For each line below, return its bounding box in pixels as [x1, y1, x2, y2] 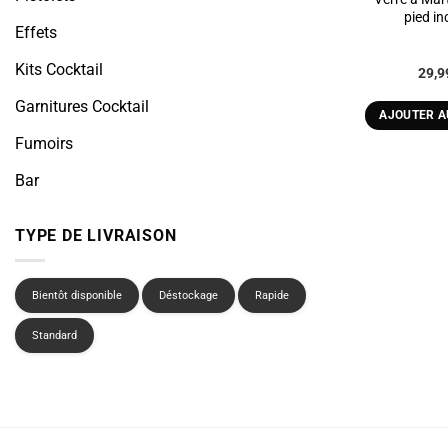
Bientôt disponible [32, 289, 122, 302]
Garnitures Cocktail [15, 97, 149, 117]
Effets [15, 23, 57, 43]
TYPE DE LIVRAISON [15, 226, 177, 246]
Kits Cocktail [15, 60, 103, 80]
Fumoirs [15, 134, 73, 154]
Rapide [255, 289, 289, 302]
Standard [32, 329, 77, 342]
